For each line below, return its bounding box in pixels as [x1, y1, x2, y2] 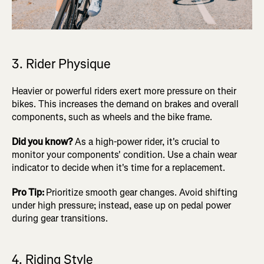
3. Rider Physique [12, 55, 111, 73]
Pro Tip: [12, 186, 46, 199]
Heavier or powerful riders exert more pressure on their [12, 85, 236, 98]
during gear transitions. [12, 212, 108, 225]
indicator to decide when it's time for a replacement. [12, 161, 225, 174]
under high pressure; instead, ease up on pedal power [12, 199, 231, 212]
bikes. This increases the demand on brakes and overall [12, 98, 239, 111]
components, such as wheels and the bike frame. [12, 111, 212, 124]
